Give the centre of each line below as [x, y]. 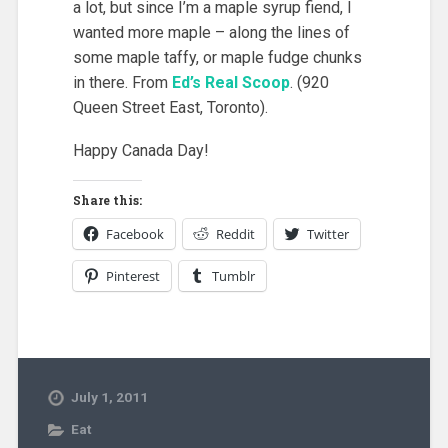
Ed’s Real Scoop [230, 82]
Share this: [107, 200]
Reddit [235, 234]
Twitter [327, 234]
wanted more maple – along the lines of [211, 32]
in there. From [122, 82]
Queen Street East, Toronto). [170, 107]
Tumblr [233, 276]
